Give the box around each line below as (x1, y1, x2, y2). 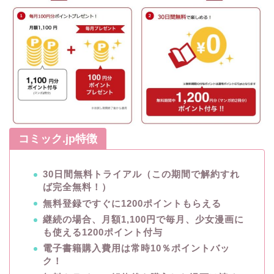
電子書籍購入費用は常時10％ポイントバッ (43, 243, 230, 254)
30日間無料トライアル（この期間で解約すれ (43, 169, 240, 180)
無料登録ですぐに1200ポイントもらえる (43, 198, 221, 209)
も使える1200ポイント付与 (43, 226, 163, 237)
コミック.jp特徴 (18, 133, 97, 146)
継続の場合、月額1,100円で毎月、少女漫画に (43, 213, 244, 224)
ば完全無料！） (43, 182, 111, 193)
